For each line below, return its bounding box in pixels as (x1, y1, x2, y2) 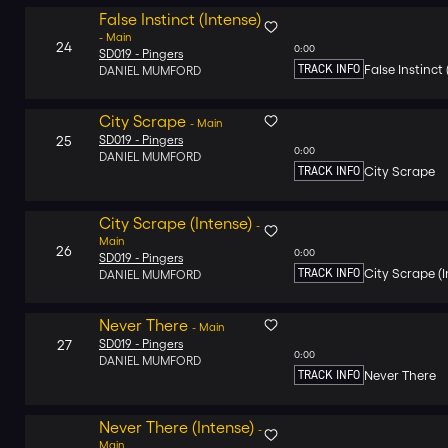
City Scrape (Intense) (99, 214, 252, 232)
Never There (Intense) (99, 418, 254, 436)
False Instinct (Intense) (99, 10, 261, 28)
